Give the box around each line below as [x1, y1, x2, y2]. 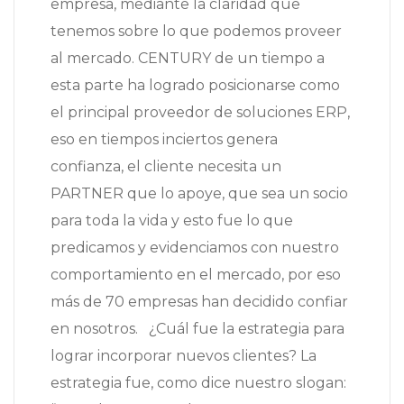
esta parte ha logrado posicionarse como [50, 77, 340, 95]
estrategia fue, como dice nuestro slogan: [50, 374, 346, 392]
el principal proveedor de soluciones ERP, [50, 104, 350, 122]
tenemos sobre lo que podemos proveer [50, 23, 342, 41]
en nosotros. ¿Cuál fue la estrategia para [50, 320, 344, 338]
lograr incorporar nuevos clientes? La [50, 347, 317, 365]
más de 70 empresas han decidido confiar [50, 293, 348, 311]
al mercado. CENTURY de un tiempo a [50, 50, 325, 68]
